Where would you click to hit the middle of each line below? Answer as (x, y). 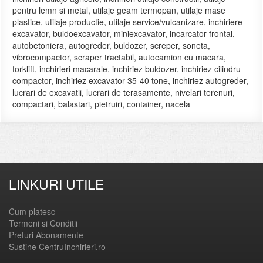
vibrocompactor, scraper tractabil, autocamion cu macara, (119, 57)
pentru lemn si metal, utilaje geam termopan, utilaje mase (119, 10)
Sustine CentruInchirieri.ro (57, 247)
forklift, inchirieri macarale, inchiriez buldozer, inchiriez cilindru (127, 69)
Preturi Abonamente (46, 235)
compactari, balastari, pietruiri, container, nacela (101, 104)
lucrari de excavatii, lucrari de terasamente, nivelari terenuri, (124, 92)
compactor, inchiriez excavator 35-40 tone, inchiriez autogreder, (130, 81)
